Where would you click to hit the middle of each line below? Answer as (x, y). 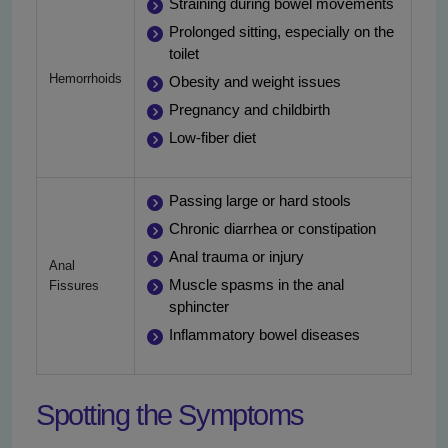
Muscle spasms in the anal (256, 285)
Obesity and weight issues (255, 82)
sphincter (199, 307)
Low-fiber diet (212, 138)
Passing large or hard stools (260, 201)
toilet (184, 54)
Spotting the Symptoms (170, 415)
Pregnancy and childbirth (249, 110)
